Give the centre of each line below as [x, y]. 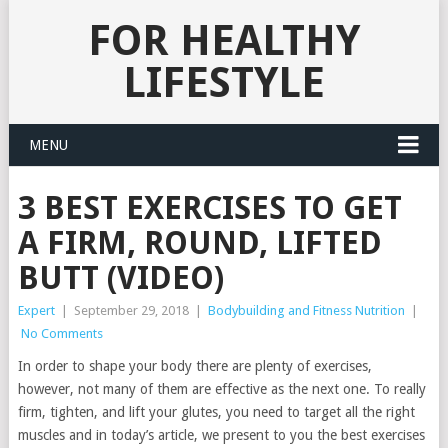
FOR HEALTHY [223, 40]
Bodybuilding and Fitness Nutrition [306, 310]
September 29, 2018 [131, 310]
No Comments [61, 333]
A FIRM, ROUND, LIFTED [199, 243]
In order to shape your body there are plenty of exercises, [194, 366]
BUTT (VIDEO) [120, 278]
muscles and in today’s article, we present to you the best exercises [221, 435]
